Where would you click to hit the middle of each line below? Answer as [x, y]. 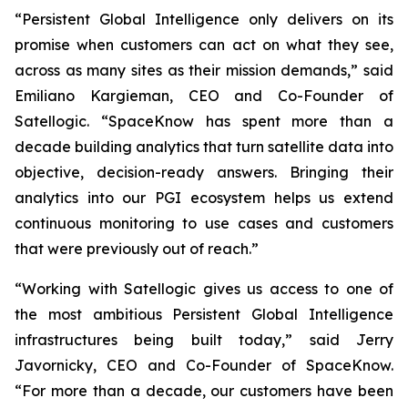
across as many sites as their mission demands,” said [204, 70]
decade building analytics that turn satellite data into [204, 147]
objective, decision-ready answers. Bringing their [204, 172]
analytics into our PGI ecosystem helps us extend [204, 198]
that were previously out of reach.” [137, 249]
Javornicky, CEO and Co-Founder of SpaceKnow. [204, 365]
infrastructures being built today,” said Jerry [204, 340]
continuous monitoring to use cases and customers [204, 223]
